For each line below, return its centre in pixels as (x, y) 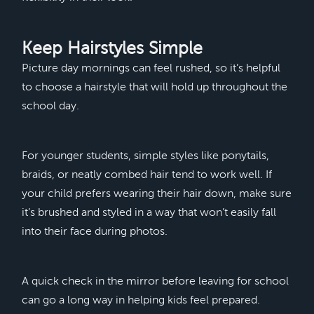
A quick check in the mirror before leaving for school (155, 281)
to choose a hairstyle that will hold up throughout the (154, 87)
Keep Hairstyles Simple (112, 49)
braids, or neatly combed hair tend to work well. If (146, 175)
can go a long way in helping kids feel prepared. (141, 300)
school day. (50, 106)
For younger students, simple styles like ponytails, (145, 156)
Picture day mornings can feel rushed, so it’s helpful (151, 68)
